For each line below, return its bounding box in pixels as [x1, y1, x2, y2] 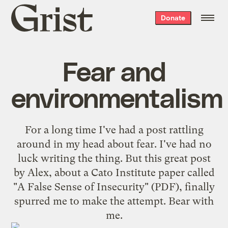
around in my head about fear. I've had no [16, 137, 212, 150]
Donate [160, 13, 185, 22]
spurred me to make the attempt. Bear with [14, 194, 214, 207]
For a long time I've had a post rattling [24, 123, 204, 136]
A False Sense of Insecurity [17, 180, 145, 193]
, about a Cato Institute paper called [48, 166, 215, 179]
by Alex [13, 166, 49, 179]
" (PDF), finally [145, 180, 215, 193]
